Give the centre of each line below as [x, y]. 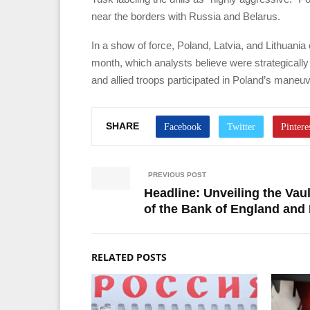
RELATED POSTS [129, 257]
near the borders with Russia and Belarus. [186, 16]
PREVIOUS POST [177, 174]
